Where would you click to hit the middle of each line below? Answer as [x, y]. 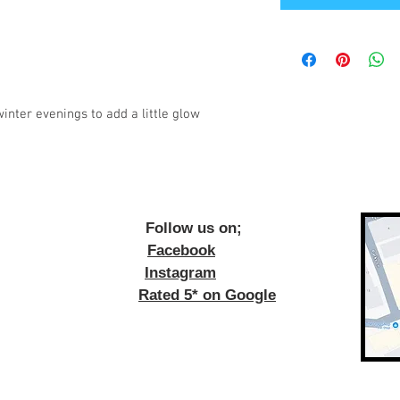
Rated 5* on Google [207, 295]
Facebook [181, 250]
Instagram [180, 273]
